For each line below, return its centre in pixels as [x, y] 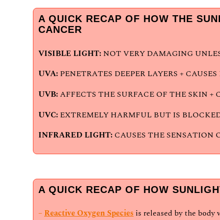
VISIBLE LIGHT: [70, 53]
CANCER [60, 30]
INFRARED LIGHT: [75, 135]
